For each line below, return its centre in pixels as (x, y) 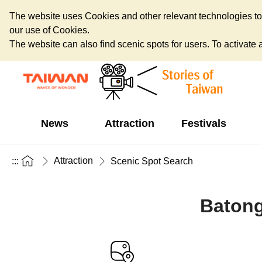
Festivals (204, 123)
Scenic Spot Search (152, 161)
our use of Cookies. (49, 30)
